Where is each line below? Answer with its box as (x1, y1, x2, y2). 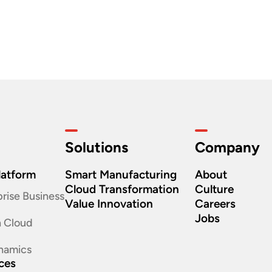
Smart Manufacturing (65, 168, 177, 182)
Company (194, 138, 260, 156)
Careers (194, 197, 236, 211)
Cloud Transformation (65, 182, 180, 196)
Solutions (65, 138, 129, 156)
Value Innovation (65, 197, 154, 211)
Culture (194, 182, 234, 196)
